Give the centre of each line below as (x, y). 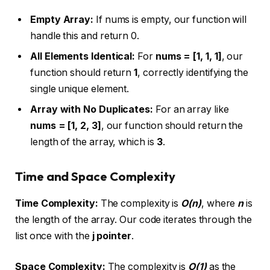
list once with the (54, 236)
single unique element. (80, 89)
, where (219, 203)
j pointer (111, 236)
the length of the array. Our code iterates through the (133, 219)
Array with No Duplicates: (92, 110)
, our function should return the (172, 126)
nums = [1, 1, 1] (188, 57)
